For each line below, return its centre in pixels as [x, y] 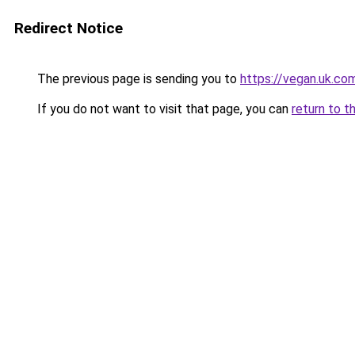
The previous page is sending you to [137, 79]
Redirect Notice [69, 28]
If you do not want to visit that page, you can [163, 109]
